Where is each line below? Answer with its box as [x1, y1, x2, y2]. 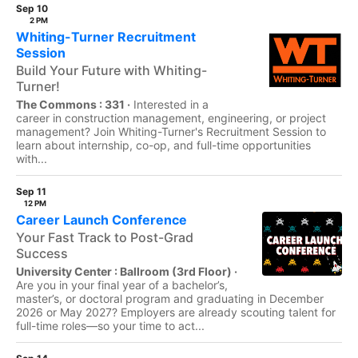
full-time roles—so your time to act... [16, 319, 205, 332]
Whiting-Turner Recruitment [16, 29, 196, 45]
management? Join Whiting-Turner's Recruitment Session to [16, 125, 326, 138]
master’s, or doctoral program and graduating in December [16, 292, 324, 305]
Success [16, 245, 68, 261]
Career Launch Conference [16, 212, 187, 228]
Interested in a [133, 97, 209, 111]
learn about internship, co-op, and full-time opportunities [16, 138, 311, 152]
